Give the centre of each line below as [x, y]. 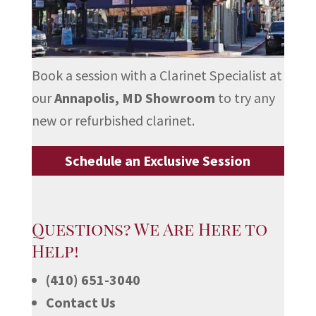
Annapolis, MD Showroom [134, 97]
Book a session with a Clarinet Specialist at [157, 75]
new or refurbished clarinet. [113, 120]
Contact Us [80, 302]
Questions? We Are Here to [149, 228]
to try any [245, 97]
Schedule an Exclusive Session [158, 160]
